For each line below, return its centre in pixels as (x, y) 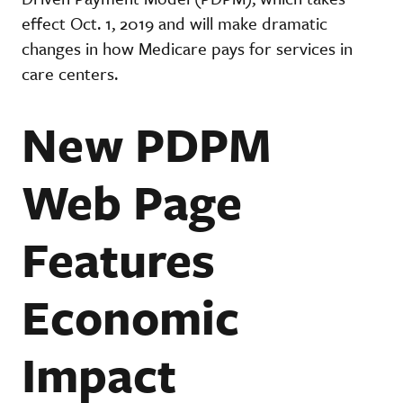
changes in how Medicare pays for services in (187, 48)
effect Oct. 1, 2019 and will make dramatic (175, 22)
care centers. (74, 73)
